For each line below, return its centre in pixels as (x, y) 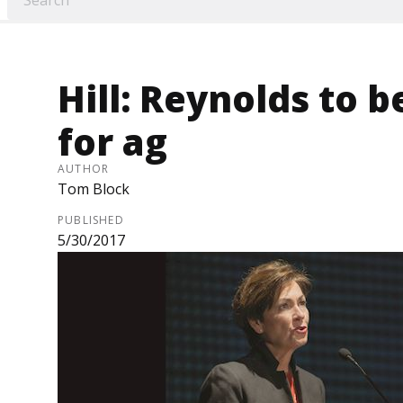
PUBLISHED (91, 220)
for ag (112, 142)
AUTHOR (84, 169)
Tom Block (94, 189)
